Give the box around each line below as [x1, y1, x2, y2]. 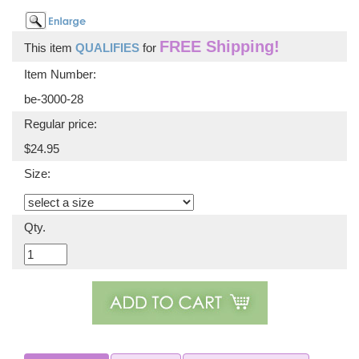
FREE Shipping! [159, 38, 280, 55]
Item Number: [24, 67, 96, 81]
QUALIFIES [75, 41, 139, 54]
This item [24, 41, 75, 54]
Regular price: [24, 117, 97, 131]
